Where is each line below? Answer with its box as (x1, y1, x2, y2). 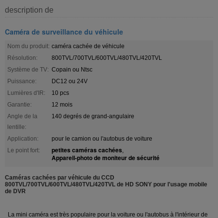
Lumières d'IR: (7, 89, 45, 96)
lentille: (7, 123, 26, 130)
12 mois (52, 101, 73, 108)
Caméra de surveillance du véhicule (5, 26, 123, 36)
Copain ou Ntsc (52, 66, 92, 73)
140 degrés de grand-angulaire (52, 112, 134, 120)
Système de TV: (7, 66, 49, 73)
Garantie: (7, 101, 32, 108)
